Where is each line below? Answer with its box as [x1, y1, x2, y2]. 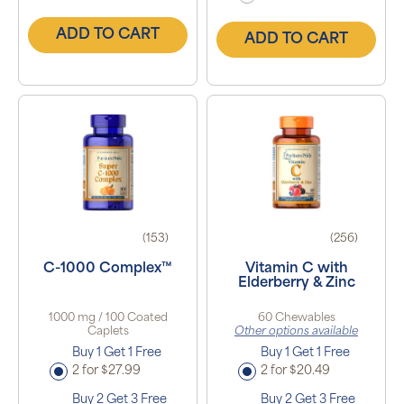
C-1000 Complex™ [43, 262, 172, 277]
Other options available [234, 326, 358, 338]
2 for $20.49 [260, 365, 330, 378]
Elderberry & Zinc [237, 277, 355, 291]
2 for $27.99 [71, 365, 141, 378]
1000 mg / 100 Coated [48, 313, 168, 325]
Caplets [87, 326, 129, 338]
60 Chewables [257, 313, 335, 325]
